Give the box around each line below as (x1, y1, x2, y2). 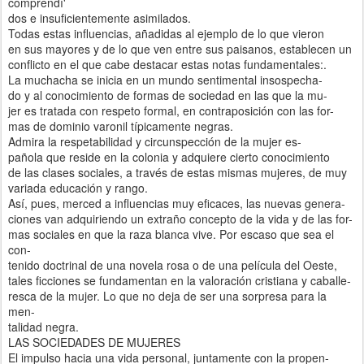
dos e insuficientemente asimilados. (8, 9, 191, 26)
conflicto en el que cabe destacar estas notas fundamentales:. (8, 55, 327, 72)
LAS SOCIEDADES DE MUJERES (8, 333, 180, 350)
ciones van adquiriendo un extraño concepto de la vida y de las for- (8, 210, 353, 227)
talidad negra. (8, 318, 79, 335)
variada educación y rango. (8, 179, 148, 196)
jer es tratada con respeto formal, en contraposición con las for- (8, 102, 334, 119)
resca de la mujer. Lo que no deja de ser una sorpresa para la (8, 287, 327, 304)
